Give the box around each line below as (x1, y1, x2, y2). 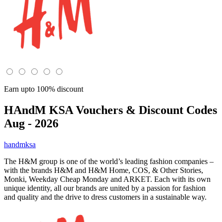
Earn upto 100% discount (4, 85, 83, 93)
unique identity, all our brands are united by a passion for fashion (4, 183, 206, 192)
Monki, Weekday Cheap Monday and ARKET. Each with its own (4, 174, 211, 183)
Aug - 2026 (4, 116, 58, 130)
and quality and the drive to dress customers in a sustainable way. (4, 192, 207, 201)
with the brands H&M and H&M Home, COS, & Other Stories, (4, 166, 203, 174)
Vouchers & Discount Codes (73, 103, 217, 116)
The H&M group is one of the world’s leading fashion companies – (4, 157, 214, 166)
